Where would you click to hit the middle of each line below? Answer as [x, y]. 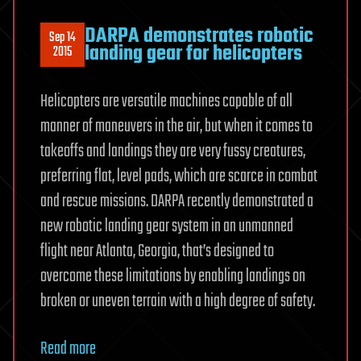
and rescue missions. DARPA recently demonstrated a [177, 202]
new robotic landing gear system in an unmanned [167, 227]
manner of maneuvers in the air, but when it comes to [176, 127]
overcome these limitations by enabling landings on [173, 277]
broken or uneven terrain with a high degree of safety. [178, 302]
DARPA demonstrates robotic [199, 36]
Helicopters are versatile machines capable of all [166, 102]
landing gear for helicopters [193, 54]
